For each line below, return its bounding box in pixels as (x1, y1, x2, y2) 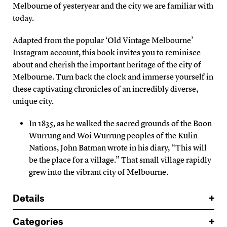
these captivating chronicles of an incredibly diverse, (13, 84, 198, 94)
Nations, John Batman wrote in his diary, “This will (29, 143, 207, 153)
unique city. (13, 96, 54, 106)
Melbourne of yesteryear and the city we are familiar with (13, 1, 213, 11)
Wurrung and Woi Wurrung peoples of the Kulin (29, 131, 198, 141)
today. (13, 13, 34, 23)
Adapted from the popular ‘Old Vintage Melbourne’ (13, 35, 194, 46)
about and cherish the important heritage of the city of (13, 60, 201, 70)
